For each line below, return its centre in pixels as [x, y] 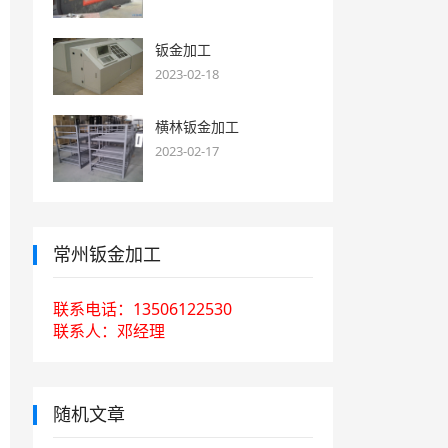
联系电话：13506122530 [142, 308]
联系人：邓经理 [108, 330]
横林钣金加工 [196, 126]
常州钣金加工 [106, 253]
